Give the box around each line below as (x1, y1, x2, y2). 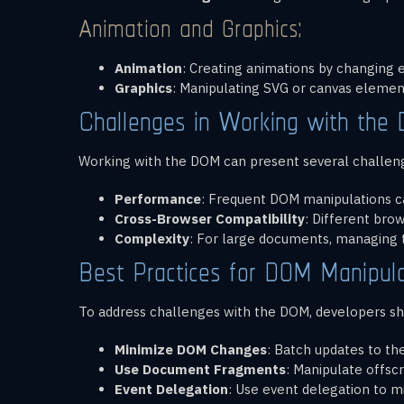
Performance (115, 189, 201, 207)
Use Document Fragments (115, 360, 286, 378)
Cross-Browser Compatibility (115, 209, 305, 227)
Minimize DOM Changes (115, 340, 267, 358)
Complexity (115, 229, 189, 247)
